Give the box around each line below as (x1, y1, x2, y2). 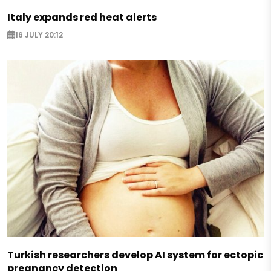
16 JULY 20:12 (15, 30, 63, 41)
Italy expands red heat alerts (7, 10, 157, 24)
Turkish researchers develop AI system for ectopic (7, 247, 263, 262)
